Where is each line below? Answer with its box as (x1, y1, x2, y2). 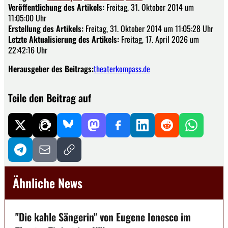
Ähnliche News (13, 173, 82, 192)
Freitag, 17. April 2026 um (119, 33, 199, 45)
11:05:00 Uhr (8, 11, 46, 24)
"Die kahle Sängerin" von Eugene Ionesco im (15, 209, 191, 224)
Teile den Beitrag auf (8, 90, 91, 105)
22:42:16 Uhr (8, 43, 47, 56)
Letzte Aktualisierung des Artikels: (8, 33, 119, 45)
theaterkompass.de (94, 62, 150, 75)
